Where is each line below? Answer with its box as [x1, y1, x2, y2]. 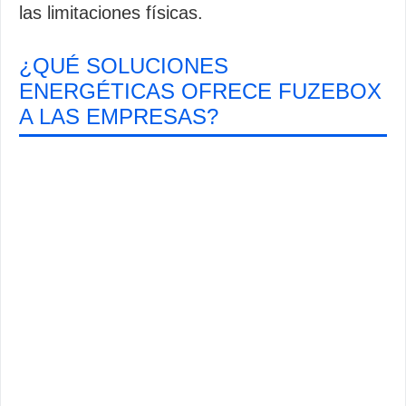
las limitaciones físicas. [19, 3, 203, 23]
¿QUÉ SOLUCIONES [19, 53, 228, 78]
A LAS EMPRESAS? [19, 104, 218, 129]
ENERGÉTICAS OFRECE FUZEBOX [19, 79, 382, 103]
